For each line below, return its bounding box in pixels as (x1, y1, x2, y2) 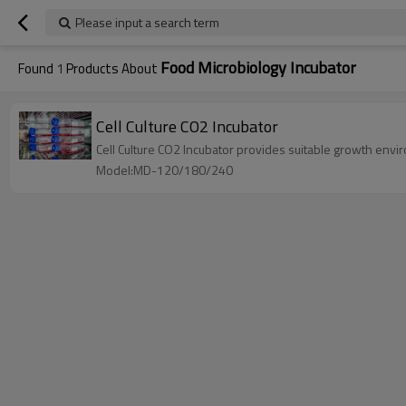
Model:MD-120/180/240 (96, 160, 233, 179)
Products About (63, 58, 160, 79)
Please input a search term (75, 13, 219, 32)
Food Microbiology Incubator (160, 55, 356, 80)
